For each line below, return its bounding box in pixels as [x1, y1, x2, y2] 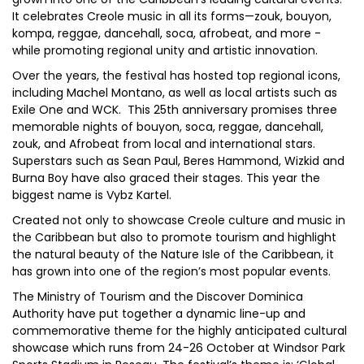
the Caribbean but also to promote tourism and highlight [12, 229, 336, 245]
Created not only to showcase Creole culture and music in [12, 212, 345, 228]
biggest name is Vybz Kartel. [12, 187, 171, 203]
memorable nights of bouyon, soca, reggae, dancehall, [12, 119, 323, 135]
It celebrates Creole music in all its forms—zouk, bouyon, [12, 8, 331, 24]
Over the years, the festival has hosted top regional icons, [12, 67, 340, 84]
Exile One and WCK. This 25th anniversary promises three [12, 102, 337, 118]
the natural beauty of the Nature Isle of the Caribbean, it [12, 246, 334, 262]
